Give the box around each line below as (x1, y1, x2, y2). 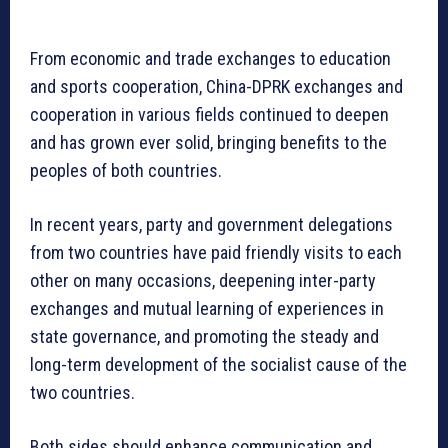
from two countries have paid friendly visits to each (30, 242, 402, 264)
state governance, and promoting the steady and (30, 326, 379, 348)
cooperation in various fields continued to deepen (30, 104, 389, 126)
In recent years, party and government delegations (30, 214, 393, 236)
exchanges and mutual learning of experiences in (30, 298, 384, 320)
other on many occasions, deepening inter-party (30, 270, 376, 292)
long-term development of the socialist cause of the (30, 354, 407, 376)
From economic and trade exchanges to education (30, 48, 391, 70)
